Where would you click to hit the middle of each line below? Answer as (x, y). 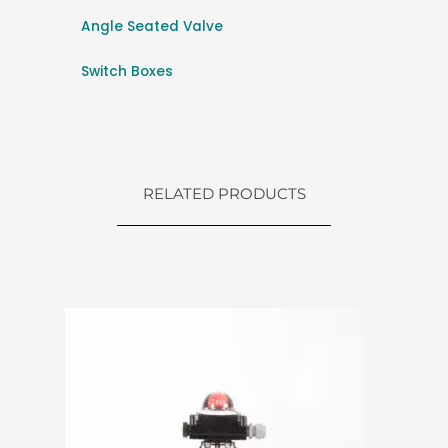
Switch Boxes (127, 71)
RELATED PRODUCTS (224, 193)
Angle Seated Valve (152, 26)
